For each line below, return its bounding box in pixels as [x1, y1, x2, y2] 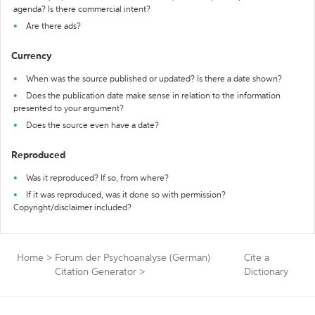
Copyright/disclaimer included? [13, 204, 131, 212]
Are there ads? [26, 22, 81, 31]
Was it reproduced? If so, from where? [26, 174, 169, 183]
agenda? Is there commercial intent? [13, 6, 150, 14]
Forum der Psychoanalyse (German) [55, 253, 210, 263]
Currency [11, 51, 52, 61]
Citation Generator [55, 267, 136, 277]
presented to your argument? [13, 105, 124, 113]
